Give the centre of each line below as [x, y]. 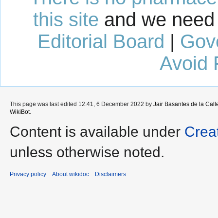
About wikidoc [71, 174]
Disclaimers [110, 174]
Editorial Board [101, 41]
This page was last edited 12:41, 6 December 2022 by [82, 104]
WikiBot [20, 112]
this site [66, 19]
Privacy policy [28, 174]
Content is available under [97, 131]
